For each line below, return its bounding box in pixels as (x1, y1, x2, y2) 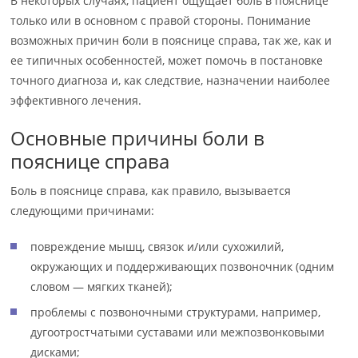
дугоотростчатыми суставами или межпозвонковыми (30, 324, 325, 340)
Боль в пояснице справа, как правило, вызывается (10, 183, 292, 198)
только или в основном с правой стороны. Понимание (10, 13, 312, 28)
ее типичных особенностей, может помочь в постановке (10, 53, 324, 68)
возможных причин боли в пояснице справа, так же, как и (10, 33, 332, 48)
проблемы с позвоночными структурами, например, (30, 304, 321, 320)
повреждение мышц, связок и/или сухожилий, (30, 239, 284, 254)
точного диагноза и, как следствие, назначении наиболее (10, 73, 331, 88)
